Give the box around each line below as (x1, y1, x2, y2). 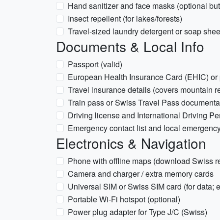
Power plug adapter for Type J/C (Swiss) (68, 206, 207, 218)
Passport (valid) (68, 58, 122, 70)
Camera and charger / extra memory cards (68, 168, 214, 179)
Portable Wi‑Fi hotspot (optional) (68, 193, 180, 205)
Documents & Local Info (56, 36, 204, 56)
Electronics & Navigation (56, 133, 206, 153)
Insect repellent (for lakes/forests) (68, 13, 182, 24)
